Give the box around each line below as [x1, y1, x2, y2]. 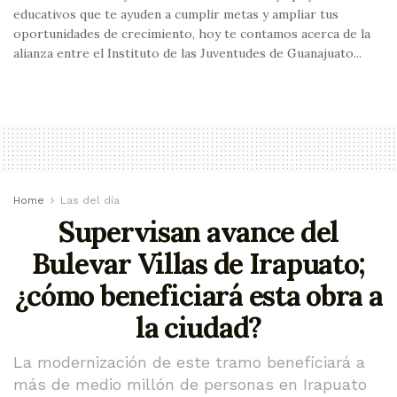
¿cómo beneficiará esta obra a [14, 276, 383, 314]
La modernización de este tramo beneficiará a [13, 352, 365, 371]
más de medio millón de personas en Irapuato [13, 374, 367, 393]
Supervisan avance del [58, 213, 339, 250]
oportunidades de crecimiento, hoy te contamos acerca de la [13, 25, 370, 42]
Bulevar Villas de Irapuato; [31, 245, 366, 282]
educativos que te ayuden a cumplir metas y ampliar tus [13, 5, 339, 22]
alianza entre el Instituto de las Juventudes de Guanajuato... [13, 44, 362, 61]
